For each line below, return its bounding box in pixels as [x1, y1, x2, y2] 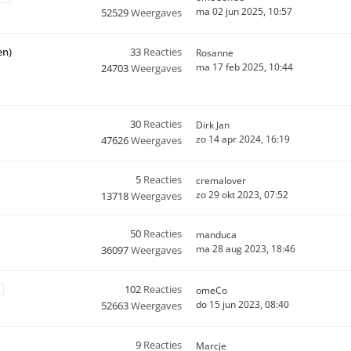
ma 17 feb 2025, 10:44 [196, 60, 293, 74]
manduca [196, 228, 237, 241]
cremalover [196, 174, 246, 187]
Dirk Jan [196, 118, 230, 132]
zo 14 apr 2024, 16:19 [196, 132, 290, 146]
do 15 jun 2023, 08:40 [196, 298, 289, 311]
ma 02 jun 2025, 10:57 [196, 5, 292, 18]
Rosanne [196, 46, 233, 60]
